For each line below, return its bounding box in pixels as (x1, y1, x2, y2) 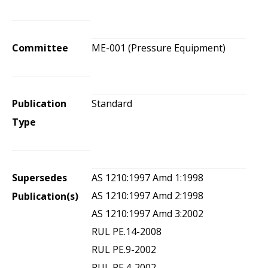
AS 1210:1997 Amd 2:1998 (91, 189, 203, 202)
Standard (91, 97, 132, 110)
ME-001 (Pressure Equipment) (91, 41, 226, 54)
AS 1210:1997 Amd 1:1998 (91, 171, 203, 184)
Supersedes (12, 171, 67, 184)
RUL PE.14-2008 (91, 225, 162, 238)
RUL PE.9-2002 (91, 243, 156, 256)
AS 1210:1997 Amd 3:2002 (91, 207, 203, 220)
